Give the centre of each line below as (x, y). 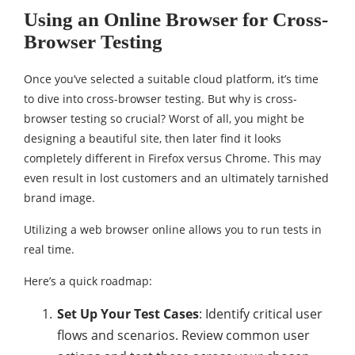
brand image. (59, 198)
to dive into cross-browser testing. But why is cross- (160, 99)
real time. (49, 249)
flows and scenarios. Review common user (183, 335)
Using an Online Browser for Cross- (176, 19)
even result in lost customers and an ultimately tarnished (176, 178)
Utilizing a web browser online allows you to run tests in (173, 229)
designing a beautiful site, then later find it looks (153, 138)
